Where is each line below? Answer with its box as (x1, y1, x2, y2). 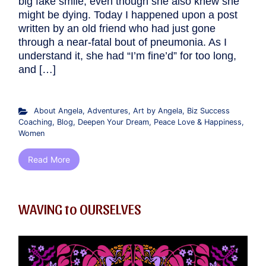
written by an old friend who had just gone (18, 23, 216, 35)
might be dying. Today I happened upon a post (18, 9, 237, 21)
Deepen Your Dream (78, 118, 149, 127)
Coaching (18, 118, 52, 127)
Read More (28, 154, 70, 165)
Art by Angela (132, 106, 182, 116)
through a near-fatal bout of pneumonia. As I (18, 36, 227, 49)
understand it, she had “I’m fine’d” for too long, (18, 50, 236, 62)
